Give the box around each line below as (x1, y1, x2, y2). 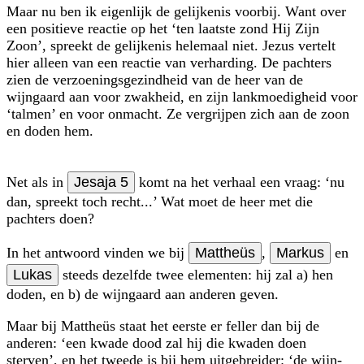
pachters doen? (6, 210, 94, 227)
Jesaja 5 (74, 173, 128, 190)
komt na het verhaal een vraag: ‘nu (135, 173, 344, 190)
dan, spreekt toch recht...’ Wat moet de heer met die (6, 193, 313, 210)
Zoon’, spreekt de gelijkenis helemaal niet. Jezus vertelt (6, 37, 336, 54)
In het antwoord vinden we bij (6, 244, 188, 261)
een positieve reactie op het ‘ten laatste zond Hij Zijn (6, 19, 319, 37)
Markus (276, 244, 324, 261)
